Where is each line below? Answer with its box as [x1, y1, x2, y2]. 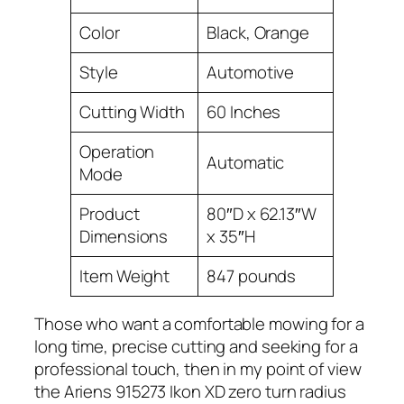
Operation [79, 139, 155, 163]
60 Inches [207, 99, 281, 124]
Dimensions [79, 224, 169, 248]
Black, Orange [207, 20, 309, 44]
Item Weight [79, 263, 170, 288]
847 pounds [207, 263, 297, 288]
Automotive [207, 60, 295, 84]
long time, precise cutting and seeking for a [34, 335, 358, 359]
